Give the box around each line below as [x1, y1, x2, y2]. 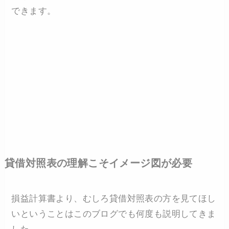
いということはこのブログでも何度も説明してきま [11, 209, 216, 219]
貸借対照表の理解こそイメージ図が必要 [4, 157, 193, 169]
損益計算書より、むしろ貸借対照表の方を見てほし [11, 193, 216, 203]
